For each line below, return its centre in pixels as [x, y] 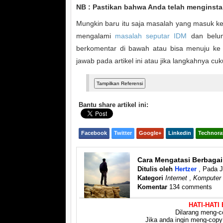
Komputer [207, 178]
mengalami [96, 36]
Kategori [151, 178]
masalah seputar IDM [151, 36]
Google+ [150, 133]
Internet [176, 178]
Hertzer [186, 169]
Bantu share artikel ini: [113, 105]
